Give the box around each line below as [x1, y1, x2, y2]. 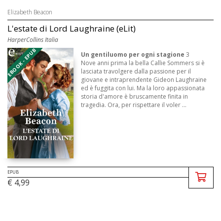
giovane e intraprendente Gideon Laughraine [81, 75, 207, 84]
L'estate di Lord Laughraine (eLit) [7, 23, 136, 35]
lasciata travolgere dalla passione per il [81, 67, 191, 76]
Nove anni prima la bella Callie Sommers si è [81, 59, 205, 68]
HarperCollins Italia [7, 36, 58, 44]
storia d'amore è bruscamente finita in [81, 92, 188, 101]
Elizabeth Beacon [7, 8, 52, 17]
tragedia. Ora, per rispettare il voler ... [81, 101, 187, 110]
